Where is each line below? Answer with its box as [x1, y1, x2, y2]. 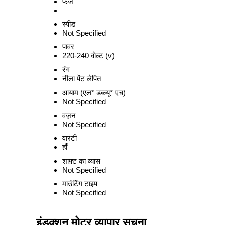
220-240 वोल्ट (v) [62, 51, 115, 60]
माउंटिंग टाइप [62, 179, 97, 188]
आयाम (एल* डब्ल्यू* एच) [62, 88, 126, 97]
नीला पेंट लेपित [62, 74, 101, 83]
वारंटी [62, 134, 77, 142]
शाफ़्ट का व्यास [62, 157, 100, 165]
